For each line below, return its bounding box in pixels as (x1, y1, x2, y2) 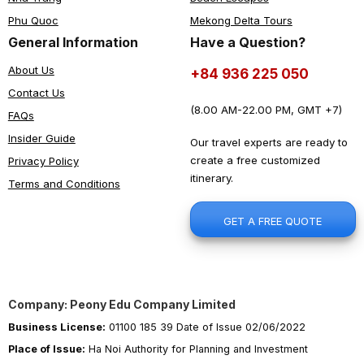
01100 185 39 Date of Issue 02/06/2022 (105, 321, 305, 334)
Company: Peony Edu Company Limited (7, 297, 236, 312)
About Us (7, 63, 54, 76)
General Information (7, 33, 138, 50)
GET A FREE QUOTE (223, 214, 323, 228)
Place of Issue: (7, 343, 85, 356)
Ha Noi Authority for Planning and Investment (84, 343, 308, 356)
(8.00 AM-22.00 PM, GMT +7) (189, 102, 342, 116)
